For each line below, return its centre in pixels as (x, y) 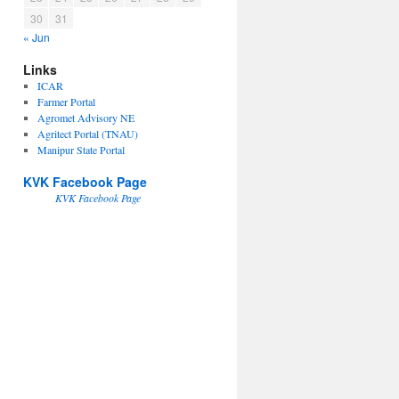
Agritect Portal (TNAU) (87, 134)
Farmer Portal (66, 102)
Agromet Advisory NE (85, 118)
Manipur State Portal (81, 150)
